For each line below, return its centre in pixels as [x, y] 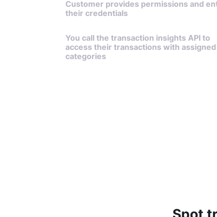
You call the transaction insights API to [138, 38]
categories [85, 56]
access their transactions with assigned [140, 47]
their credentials [96, 14]
